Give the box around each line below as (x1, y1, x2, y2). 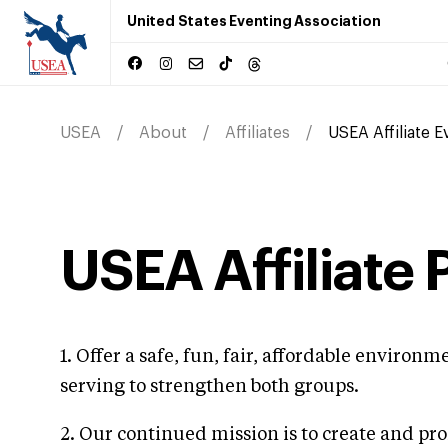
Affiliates (225, 125, 290, 141)
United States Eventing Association (127, 14, 381, 28)
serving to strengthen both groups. (60, 377, 359, 396)
